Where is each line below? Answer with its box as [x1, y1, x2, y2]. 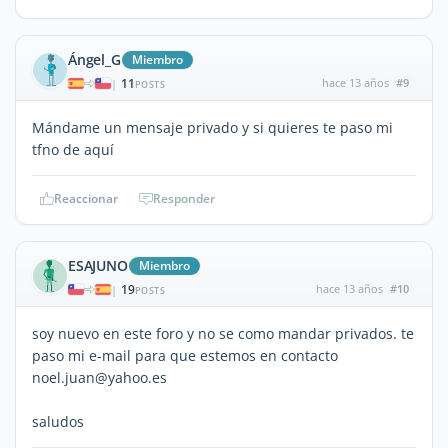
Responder [153, 189, 215, 207]
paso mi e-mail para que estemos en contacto [32, 345, 342, 365]
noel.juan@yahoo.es [32, 367, 167, 387]
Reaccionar [54, 189, 118, 207]
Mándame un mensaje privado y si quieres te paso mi [32, 117, 393, 137]
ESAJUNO [68, 255, 128, 275]
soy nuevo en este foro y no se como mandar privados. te [32, 323, 414, 343]
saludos [32, 411, 84, 431]
